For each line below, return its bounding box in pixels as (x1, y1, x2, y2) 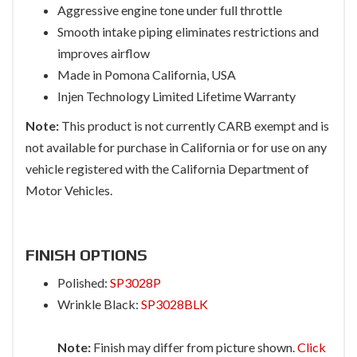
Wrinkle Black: (57, 296, 141, 312)
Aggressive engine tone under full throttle (57, 2, 282, 18)
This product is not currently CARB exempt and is (59, 118, 329, 134)
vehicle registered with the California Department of (25, 161, 309, 177)
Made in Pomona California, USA (57, 67, 236, 83)
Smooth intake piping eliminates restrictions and (57, 24, 319, 40)
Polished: (57, 275, 110, 291)
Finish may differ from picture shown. (91, 339, 297, 355)
